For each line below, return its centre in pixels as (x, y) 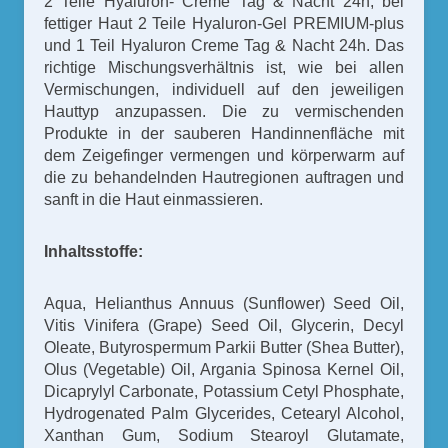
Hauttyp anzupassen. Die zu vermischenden (224, 111)
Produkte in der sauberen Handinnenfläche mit (224, 133)
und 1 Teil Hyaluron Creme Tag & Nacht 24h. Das (224, 45)
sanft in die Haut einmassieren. (153, 199)
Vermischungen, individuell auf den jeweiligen (224, 89)
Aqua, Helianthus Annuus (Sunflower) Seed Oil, (224, 303)
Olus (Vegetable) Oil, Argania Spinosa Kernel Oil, (224, 369)
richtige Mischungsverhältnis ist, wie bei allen (224, 67)
